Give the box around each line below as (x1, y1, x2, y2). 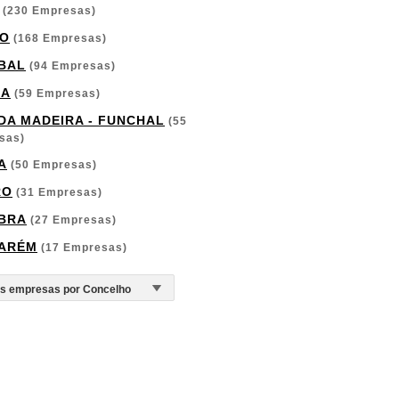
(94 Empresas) (26, 60, 116, 72)
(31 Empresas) (12, 186, 102, 199)
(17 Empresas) (37, 241, 127, 254)
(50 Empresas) (7, 159, 97, 171)
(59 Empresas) (11, 87, 101, 100)
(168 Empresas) (10, 32, 107, 45)
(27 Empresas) (27, 214, 117, 226)
